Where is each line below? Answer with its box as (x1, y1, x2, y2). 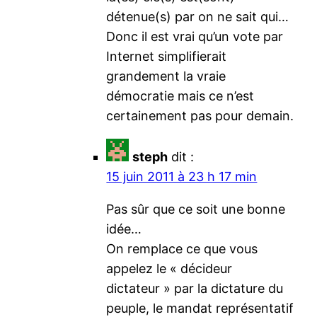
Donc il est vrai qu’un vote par (106, 28, 284, 44)
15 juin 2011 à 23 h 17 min (106, 168, 258, 184)
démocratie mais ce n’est (106, 88, 255, 103)
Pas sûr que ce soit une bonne (106, 201, 286, 217)
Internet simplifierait (106, 48, 227, 64)
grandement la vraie (106, 68, 226, 83)
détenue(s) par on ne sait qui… (106, 8, 289, 24)
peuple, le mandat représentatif (106, 300, 294, 316)
